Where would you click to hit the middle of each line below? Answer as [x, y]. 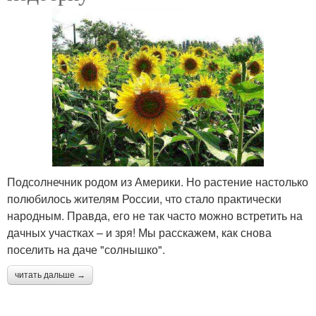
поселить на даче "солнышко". [86, 249]
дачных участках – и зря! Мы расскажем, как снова [139, 232]
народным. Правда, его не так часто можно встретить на [155, 215]
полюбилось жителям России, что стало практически [144, 198]
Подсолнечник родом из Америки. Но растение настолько [158, 181]
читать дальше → [50, 275]
